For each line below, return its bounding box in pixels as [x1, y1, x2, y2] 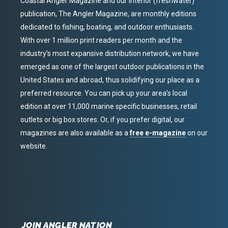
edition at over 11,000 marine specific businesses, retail [20, 102, 197, 110]
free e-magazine [130, 128, 186, 137]
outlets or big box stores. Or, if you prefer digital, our [20, 115, 185, 124]
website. [20, 141, 47, 150]
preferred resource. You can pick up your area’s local [20, 89, 187, 97]
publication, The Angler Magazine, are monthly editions [20, 9, 196, 18]
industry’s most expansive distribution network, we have [20, 49, 199, 58]
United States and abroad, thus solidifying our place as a [20, 75, 199, 84]
